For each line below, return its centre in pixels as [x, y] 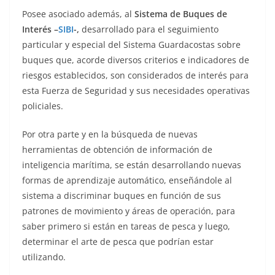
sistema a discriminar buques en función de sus [122, 196]
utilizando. [44, 257]
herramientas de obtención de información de [117, 150]
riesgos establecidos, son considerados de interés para [135, 76]
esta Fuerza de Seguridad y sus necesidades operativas [136, 91]
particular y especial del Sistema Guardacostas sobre [131, 45]
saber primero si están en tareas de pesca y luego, [126, 227]
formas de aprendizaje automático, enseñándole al [127, 180]
